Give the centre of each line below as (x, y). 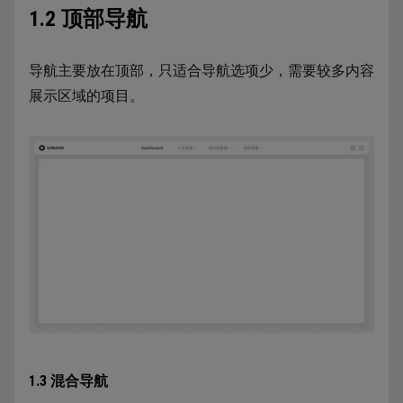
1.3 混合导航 (68, 381)
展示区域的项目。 (86, 96)
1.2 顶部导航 (88, 19)
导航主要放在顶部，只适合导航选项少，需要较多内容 (201, 71)
